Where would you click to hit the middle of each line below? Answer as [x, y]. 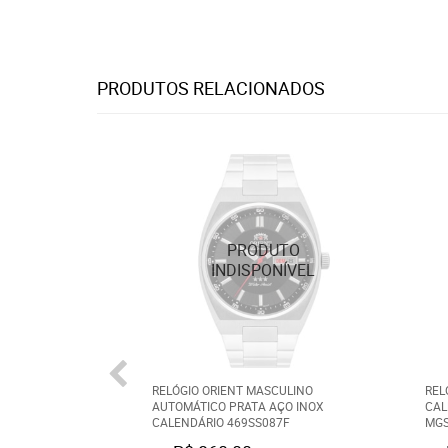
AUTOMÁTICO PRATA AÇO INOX [238, 405]
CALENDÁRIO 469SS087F [221, 421]
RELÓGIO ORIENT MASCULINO [232, 389]
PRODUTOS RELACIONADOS [211, 88]
